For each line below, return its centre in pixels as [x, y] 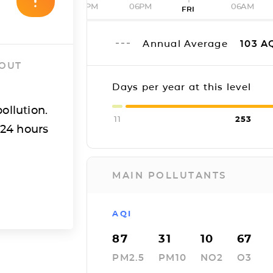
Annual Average [187, 43]
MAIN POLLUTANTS [169, 175]
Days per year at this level [182, 87]
